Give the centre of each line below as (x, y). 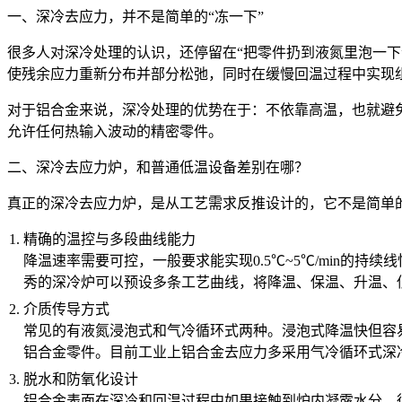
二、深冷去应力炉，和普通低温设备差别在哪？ (158, 167)
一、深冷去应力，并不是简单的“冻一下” (135, 16)
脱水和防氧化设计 (81, 379)
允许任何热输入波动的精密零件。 (115, 131)
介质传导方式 (66, 309)
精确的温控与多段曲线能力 (109, 239)
